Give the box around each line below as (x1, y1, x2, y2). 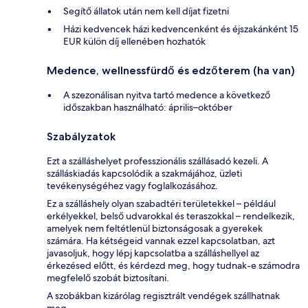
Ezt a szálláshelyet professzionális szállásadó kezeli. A (47, 155, 268, 168)
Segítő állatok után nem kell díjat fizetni (63, 5, 229, 18)
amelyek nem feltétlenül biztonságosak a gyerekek (47, 222, 263, 235)
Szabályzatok (47, 130, 115, 144)
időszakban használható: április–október (63, 101, 232, 114)
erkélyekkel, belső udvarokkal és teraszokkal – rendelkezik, (47, 210, 295, 223)
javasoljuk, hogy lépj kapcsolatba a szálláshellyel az (47, 247, 259, 260)
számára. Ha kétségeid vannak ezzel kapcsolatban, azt (47, 234, 275, 247)
